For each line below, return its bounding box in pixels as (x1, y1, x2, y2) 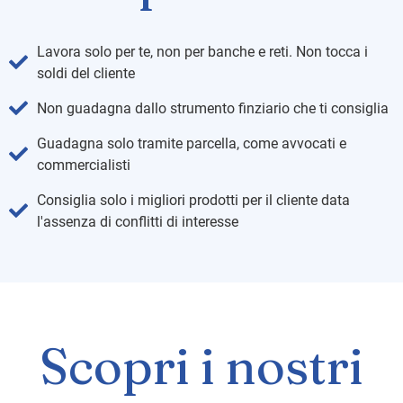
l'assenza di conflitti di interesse (37, 212, 239, 230)
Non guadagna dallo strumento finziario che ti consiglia (37, 99, 390, 117)
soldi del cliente (37, 64, 136, 82)
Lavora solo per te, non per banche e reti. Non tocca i (37, 42, 369, 60)
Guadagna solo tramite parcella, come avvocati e (37, 134, 347, 152)
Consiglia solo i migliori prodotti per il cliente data (37, 191, 351, 209)
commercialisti (37, 156, 131, 174)
